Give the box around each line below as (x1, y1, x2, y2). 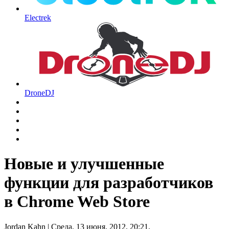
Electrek (25, 13, 51, 22)
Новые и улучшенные (4, 154, 164, 173)
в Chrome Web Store (4, 192, 150, 211)
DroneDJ (25, 88, 54, 98)
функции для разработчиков (4, 173, 213, 192)
